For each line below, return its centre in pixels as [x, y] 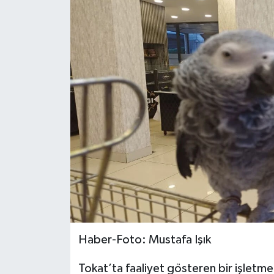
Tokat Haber [64, 84]
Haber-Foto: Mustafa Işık [144, 239]
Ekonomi [55, 22]
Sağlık [49, 53]
